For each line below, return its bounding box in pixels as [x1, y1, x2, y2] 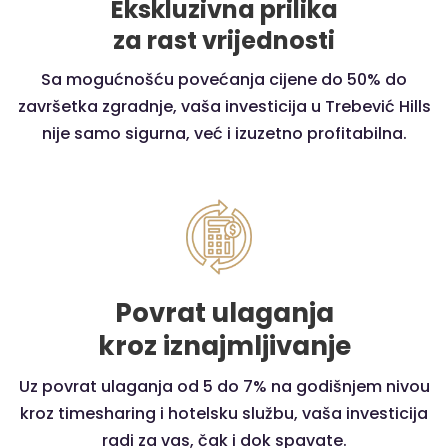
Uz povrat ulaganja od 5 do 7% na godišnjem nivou [18, 374, 430, 398]
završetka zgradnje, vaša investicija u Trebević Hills [17, 94, 431, 118]
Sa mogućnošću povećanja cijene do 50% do [41, 67, 407, 91]
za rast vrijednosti [113, 23, 335, 57]
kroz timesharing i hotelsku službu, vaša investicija [20, 401, 428, 425]
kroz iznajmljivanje [97, 327, 351, 364]
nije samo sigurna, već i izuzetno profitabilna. [41, 121, 407, 145]
